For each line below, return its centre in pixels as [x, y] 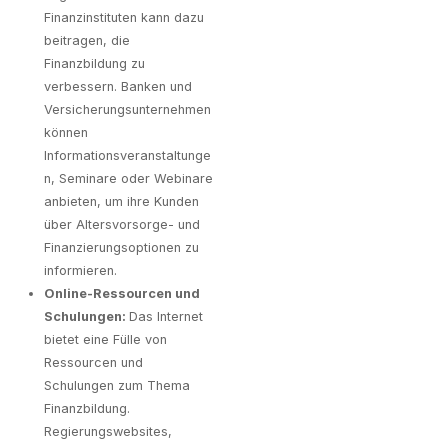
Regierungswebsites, [108, 431]
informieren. [80, 270]
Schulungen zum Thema [117, 385]
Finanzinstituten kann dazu [124, 17]
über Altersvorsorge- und [122, 224]
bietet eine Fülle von [105, 339]
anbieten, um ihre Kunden [121, 201]
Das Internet [166, 316]
